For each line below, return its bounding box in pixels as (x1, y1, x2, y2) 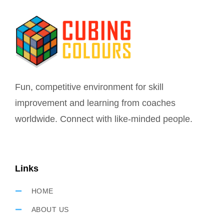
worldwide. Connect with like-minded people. (15, 113, 192, 124)
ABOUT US (31, 205, 69, 213)
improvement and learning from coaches (15, 97, 175, 108)
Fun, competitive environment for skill (15, 81, 163, 92)
